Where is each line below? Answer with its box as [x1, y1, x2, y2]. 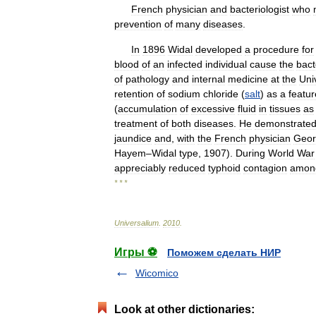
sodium [168, 88, 200, 99]
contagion [243, 162, 287, 174]
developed [195, 44, 242, 55]
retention [114, 88, 154, 99]
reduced [169, 162, 205, 174]
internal [192, 73, 225, 85]
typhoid [208, 162, 241, 174]
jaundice [114, 133, 152, 144]
